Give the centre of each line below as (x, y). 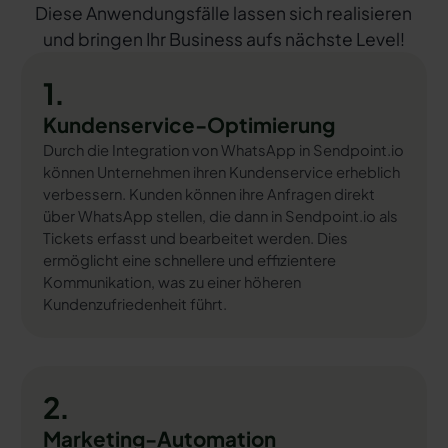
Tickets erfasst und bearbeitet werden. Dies (195, 238)
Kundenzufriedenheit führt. (134, 304)
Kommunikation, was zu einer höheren (171, 282)
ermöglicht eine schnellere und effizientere (189, 260)
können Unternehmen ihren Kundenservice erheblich (221, 172)
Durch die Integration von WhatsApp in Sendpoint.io (223, 150)
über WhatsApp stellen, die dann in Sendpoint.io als (220, 216)
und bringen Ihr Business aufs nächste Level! (223, 39)
